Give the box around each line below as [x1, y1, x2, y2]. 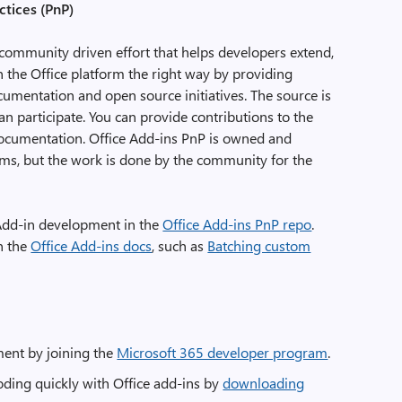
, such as [152, 236, 208, 255]
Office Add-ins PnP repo [162, 214, 312, 233]
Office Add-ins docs [31, 236, 153, 255]
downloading [223, 373, 305, 392]
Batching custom [207, 236, 311, 255]
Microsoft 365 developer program [117, 343, 328, 362]
